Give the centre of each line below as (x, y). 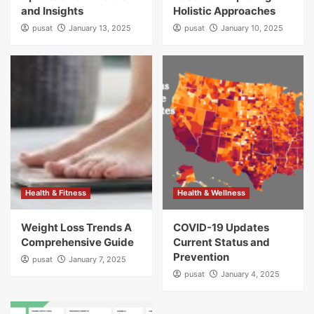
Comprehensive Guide (77, 242)
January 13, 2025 (100, 28)
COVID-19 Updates (221, 227)
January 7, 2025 (97, 259)
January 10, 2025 (252, 28)
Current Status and (221, 242)
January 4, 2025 (250, 274)
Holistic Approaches (224, 11)
